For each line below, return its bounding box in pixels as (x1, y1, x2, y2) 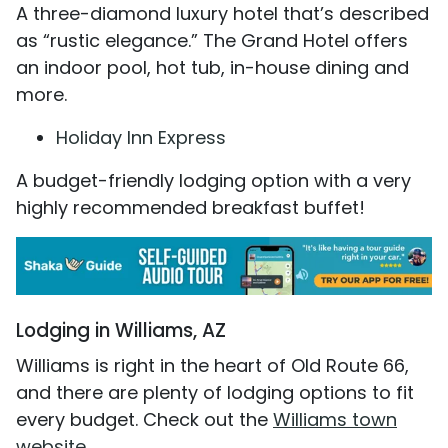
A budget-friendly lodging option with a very (16, 168, 411, 194)
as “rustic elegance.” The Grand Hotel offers (16, 28, 408, 54)
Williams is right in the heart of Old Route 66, (16, 352, 409, 378)
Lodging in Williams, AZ (16, 316, 226, 344)
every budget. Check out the (16, 406, 273, 432)
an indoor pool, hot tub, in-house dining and (16, 55, 409, 81)
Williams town (273, 406, 397, 432)
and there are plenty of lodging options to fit (16, 379, 414, 405)
